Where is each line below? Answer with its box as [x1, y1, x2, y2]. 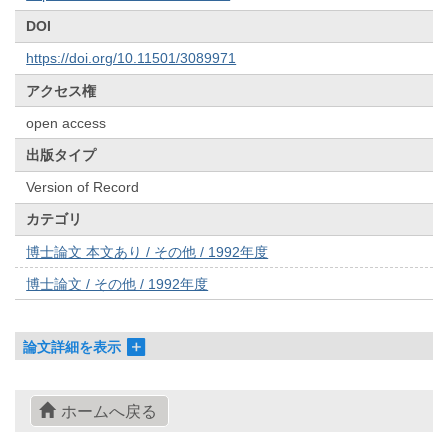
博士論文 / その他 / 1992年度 [26, 275, 209, 292]
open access [26, 114, 107, 131]
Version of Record [26, 179, 140, 196]
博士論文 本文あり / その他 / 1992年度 [26, 243, 269, 260]
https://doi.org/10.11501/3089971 [26, 50, 237, 67]
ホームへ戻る [60, 402, 157, 420]
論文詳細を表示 [23, 338, 122, 355]
